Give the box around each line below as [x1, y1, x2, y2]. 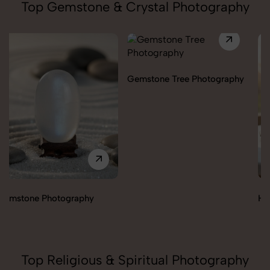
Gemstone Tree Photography [9, 73, 126, 84]
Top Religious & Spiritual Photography [21, 251, 249, 268]
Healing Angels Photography [139, 192, 256, 204]
